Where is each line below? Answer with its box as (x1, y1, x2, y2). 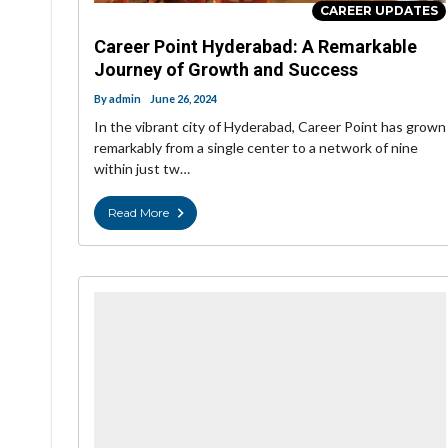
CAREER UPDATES (320, 2, 438, 18)
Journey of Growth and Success (94, 58, 358, 80)
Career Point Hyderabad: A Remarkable (94, 35, 417, 57)
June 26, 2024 (150, 91, 217, 105)
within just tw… (94, 159, 190, 177)
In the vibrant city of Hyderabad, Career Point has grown (94, 117, 446, 135)
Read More (108, 204, 169, 220)
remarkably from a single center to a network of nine (94, 138, 418, 156)
